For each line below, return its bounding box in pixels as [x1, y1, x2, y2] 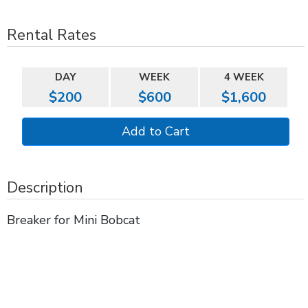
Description [7, 177, 83, 198]
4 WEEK [223, 69, 264, 84]
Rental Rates [7, 24, 96, 45]
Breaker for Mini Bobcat [7, 211, 140, 228]
